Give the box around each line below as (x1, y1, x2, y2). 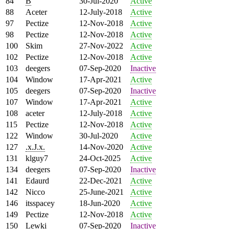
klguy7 (26, 153, 48, 163)
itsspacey (26, 198, 55, 208)
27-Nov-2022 (79, 41, 123, 50)
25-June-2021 (79, 187, 124, 196)
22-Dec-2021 (79, 176, 122, 185)
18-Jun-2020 (79, 198, 120, 208)
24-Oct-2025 (79, 153, 121, 163)
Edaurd (26, 176, 49, 185)
